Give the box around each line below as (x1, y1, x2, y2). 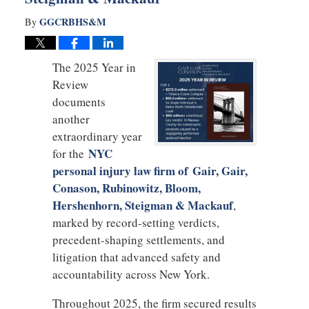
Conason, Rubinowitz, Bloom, (52, 179, 201, 197)
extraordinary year (52, 128, 142, 144)
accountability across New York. (52, 266, 210, 282)
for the (52, 145, 88, 161)
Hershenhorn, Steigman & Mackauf (52, 196, 233, 214)
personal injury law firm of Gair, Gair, (52, 161, 248, 179)
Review (52, 76, 88, 92)
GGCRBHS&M (39, 14, 106, 29)
